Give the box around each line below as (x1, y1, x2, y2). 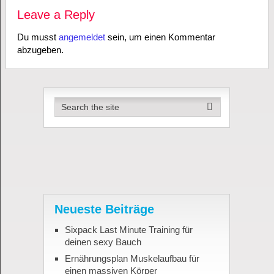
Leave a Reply (17, 8, 95, 22)
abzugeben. (17, 45, 64, 56)
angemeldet (58, 32, 105, 43)
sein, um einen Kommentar (105, 32, 215, 43)
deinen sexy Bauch (64, 237, 141, 248)
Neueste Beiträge (54, 202, 154, 217)
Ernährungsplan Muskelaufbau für (64, 253, 199, 264)
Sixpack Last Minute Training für (64, 224, 193, 235)
